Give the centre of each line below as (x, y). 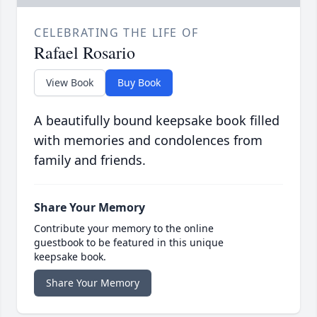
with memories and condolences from (148, 140)
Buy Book (139, 82)
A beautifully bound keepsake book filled (157, 120)
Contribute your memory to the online (124, 228)
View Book (70, 82)
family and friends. (90, 160)
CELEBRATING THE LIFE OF (116, 32)
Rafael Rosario (85, 52)
